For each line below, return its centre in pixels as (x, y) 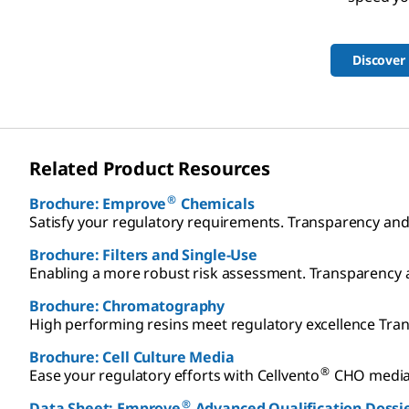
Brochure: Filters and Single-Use (143, 254)
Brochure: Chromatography (127, 305)
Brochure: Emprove (98, 203)
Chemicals (216, 203)
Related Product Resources (150, 168)
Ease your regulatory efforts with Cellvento (175, 375)
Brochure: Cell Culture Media (132, 357)
